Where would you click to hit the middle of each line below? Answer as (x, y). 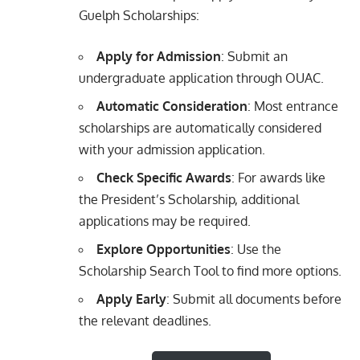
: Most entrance (293, 106)
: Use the (256, 250)
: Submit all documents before (254, 299)
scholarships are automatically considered (200, 128)
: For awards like (278, 178)
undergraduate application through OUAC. (201, 78)
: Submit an (254, 57)
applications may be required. (165, 221)
